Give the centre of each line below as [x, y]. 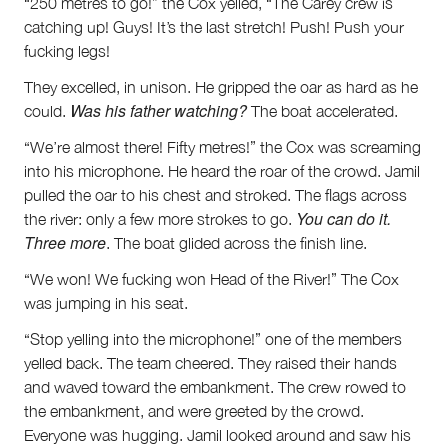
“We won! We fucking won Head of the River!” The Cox [211, 278]
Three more [65, 242]
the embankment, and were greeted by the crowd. [194, 410]
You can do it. [343, 218]
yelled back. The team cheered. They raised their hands [210, 362]
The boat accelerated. [322, 110]
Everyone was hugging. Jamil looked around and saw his [217, 434]
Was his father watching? [158, 110]
